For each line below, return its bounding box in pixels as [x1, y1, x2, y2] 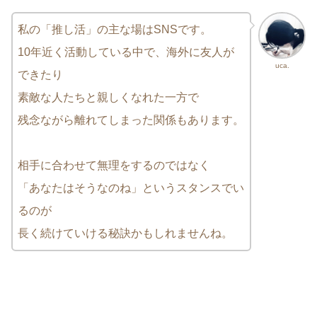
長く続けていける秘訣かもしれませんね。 [18, 226, 233, 239]
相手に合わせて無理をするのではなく [18, 158, 210, 171]
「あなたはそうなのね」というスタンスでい [18, 181, 244, 194]
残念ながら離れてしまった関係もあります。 [18, 113, 244, 126]
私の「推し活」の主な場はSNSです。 [18, 23, 212, 35]
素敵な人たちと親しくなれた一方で [18, 91, 199, 103]
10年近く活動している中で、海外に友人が [18, 45, 234, 58]
